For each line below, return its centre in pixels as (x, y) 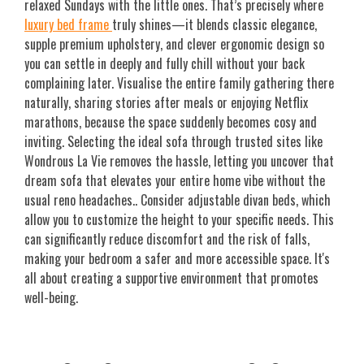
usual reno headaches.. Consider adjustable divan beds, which (178, 200)
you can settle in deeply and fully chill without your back (165, 64)
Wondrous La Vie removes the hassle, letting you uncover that (179, 161)
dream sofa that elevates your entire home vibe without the (175, 181)
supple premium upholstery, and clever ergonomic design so (174, 44)
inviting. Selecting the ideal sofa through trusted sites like (173, 142)
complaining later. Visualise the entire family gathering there (179, 83)
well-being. (51, 298)
